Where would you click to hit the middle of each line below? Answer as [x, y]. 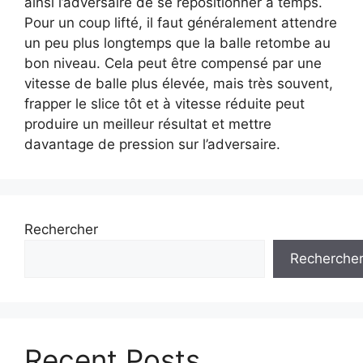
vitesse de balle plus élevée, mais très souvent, [179, 83]
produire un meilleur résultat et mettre [148, 124]
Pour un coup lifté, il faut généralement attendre [181, 23]
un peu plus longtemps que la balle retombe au [177, 43]
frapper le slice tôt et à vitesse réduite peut [164, 104]
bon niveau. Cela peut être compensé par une [173, 63]
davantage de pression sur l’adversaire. [152, 144]
